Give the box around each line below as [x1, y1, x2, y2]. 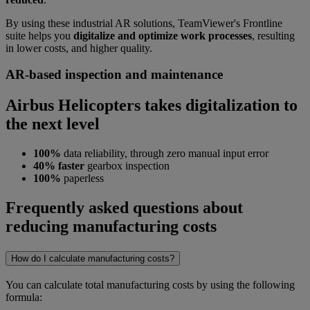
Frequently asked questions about [6, 198, 243, 217]
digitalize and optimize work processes [73, 29, 252, 42]
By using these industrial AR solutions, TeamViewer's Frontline [6, 17, 282, 29]
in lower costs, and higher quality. [6, 42, 152, 54]
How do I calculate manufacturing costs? [11, 253, 174, 264]
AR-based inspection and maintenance [6, 67, 223, 82]
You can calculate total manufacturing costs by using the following [6, 278, 295, 291]
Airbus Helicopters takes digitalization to [6, 96, 298, 115]
